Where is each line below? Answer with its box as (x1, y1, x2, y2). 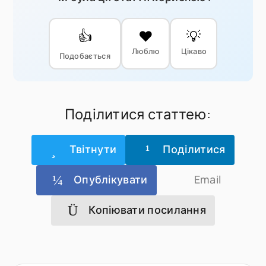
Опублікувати (71, 172, 148, 186)
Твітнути (66, 141, 117, 156)
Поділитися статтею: (64, 104, 211, 124)
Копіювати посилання (86, 202, 206, 217)
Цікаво (180, 46, 207, 57)
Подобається (59, 50, 110, 62)
